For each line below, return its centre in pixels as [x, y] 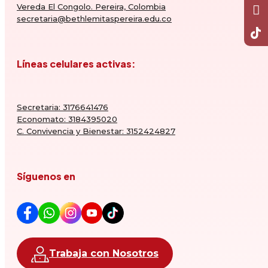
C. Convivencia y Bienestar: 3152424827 [96, 131]
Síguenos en [46, 176]
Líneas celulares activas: [76, 63]
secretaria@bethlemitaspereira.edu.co [94, 18]
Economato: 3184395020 [67, 119]
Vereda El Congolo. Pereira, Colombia [91, 6]
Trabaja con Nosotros [104, 253]
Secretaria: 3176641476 [63, 107]
